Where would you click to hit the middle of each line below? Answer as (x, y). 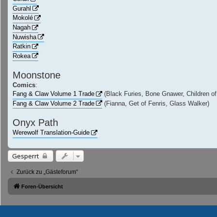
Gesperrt (25, 156)
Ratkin (22, 46)
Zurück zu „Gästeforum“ (47, 172)
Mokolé (23, 18)
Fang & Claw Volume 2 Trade (54, 103)
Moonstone (37, 75)
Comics (24, 85)
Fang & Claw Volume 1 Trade (54, 94)
